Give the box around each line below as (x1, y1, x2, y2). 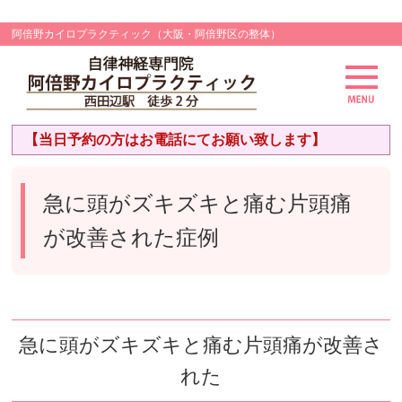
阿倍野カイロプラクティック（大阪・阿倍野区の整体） (12, 28, 282, 40)
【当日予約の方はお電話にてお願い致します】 (24, 132, 327, 148)
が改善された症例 (43, 226, 220, 250)
